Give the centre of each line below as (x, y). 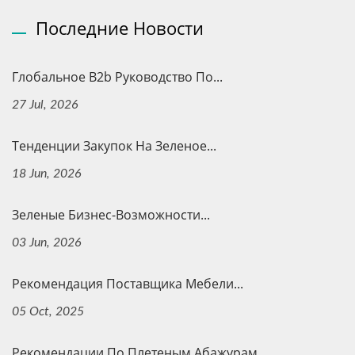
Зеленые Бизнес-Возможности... (111, 215)
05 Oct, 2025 (48, 312)
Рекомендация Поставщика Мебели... (128, 284)
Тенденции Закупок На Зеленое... (114, 146)
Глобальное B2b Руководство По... (117, 77)
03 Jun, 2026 (47, 243)
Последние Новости (120, 28)
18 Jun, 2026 (47, 174)
